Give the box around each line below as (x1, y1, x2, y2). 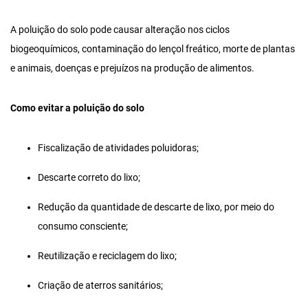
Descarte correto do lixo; (38, 172, 140, 184)
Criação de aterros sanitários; (38, 280, 163, 292)
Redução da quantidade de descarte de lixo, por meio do (38, 201, 274, 214)
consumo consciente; (38, 221, 128, 233)
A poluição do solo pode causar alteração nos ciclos (10, 24, 230, 36)
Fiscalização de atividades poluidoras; (38, 142, 199, 155)
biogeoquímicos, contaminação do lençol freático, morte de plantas (10, 43, 295, 56)
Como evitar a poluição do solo (10, 102, 144, 115)
